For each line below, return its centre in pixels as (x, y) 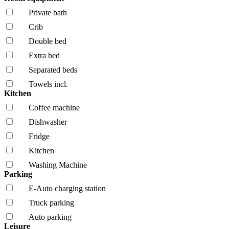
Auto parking (50, 217)
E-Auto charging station (67, 188)
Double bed (48, 41)
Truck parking (51, 202)
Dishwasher (48, 122)
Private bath (48, 12)
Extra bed (44, 55)
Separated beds (53, 70)
